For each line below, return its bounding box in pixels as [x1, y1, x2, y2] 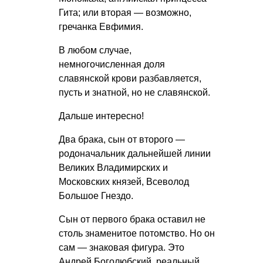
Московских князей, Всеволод [59, 177, 189, 187]
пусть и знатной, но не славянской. [59, 87, 210, 98]
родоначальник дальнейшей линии [59, 149, 211, 159]
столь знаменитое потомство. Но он [59, 228, 215, 239]
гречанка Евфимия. [59, 22, 143, 32]
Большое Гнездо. [59, 191, 133, 201]
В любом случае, [59, 45, 131, 56]
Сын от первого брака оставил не [59, 214, 205, 225]
